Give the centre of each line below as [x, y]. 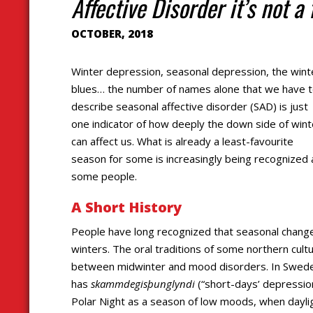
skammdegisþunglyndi [143, 283]
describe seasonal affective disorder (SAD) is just [190, 107]
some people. [104, 176]
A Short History [126, 208]
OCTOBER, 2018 [112, 33]
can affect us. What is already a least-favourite [182, 141]
